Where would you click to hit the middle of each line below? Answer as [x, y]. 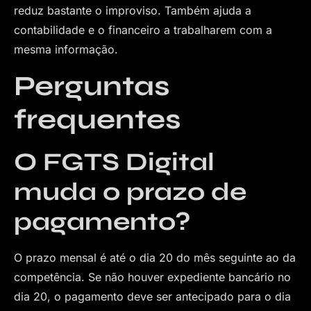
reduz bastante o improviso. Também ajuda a [133, 11]
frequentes [98, 119]
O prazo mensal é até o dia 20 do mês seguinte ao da [155, 257]
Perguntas [92, 86]
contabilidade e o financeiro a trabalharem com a [143, 30]
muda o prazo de [130, 192]
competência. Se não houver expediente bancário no [152, 277]
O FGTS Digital [114, 162]
